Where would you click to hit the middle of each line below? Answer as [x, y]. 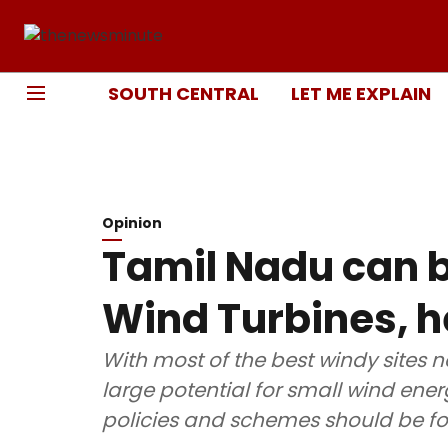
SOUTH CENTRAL [183, 93]
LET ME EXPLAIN [361, 93]
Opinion [132, 223]
